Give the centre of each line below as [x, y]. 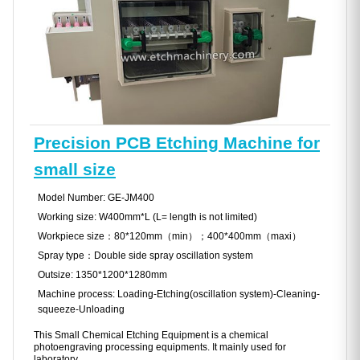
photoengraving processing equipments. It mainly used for [160, 348]
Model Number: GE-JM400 [96, 198]
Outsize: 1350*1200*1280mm [102, 275]
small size [75, 170]
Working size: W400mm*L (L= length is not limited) [147, 217]
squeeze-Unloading [81, 310]
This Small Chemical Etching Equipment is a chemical [151, 335]
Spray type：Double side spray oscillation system [145, 256]
